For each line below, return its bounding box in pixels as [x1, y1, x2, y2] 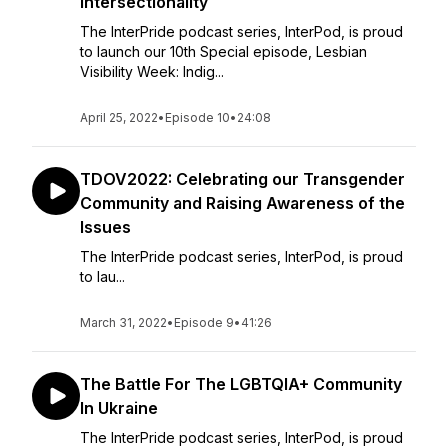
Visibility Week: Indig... [80, 63, 224, 80]
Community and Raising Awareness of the [80, 193, 405, 213]
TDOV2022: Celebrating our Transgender [80, 169, 405, 189]
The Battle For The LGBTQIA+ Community [80, 374, 402, 394]
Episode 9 [174, 315, 234, 330]
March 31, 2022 [80, 315, 167, 330]
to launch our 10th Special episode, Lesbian [80, 43, 367, 60]
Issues [80, 217, 131, 237]
